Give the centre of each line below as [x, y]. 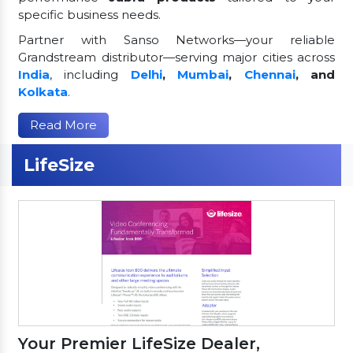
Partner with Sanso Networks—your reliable [176, 39]
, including [90, 74]
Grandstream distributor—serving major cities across [176, 57]
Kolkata [43, 91]
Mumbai [203, 74]
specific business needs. [89, 14]
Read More [63, 124]
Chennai [269, 74]
